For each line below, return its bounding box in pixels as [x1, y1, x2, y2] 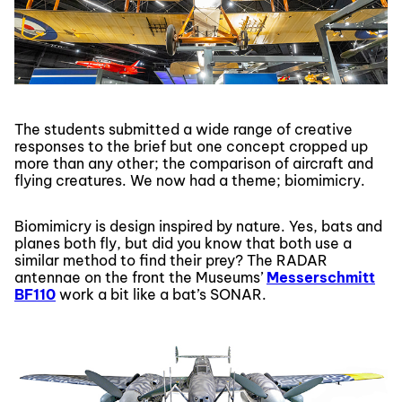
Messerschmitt [267, 268, 375, 287]
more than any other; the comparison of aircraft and [14, 154, 373, 173]
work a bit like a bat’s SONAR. [56, 285, 267, 304]
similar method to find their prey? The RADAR [14, 251, 328, 270]
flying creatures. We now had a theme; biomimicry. [14, 171, 365, 190]
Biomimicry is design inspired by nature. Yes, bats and [14, 217, 382, 236]
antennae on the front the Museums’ [14, 268, 267, 287]
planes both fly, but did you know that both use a [14, 234, 352, 253]
